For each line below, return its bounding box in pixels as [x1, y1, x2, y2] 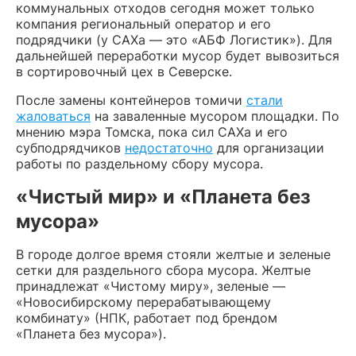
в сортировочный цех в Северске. [16, 63, 232, 79]
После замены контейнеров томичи [16, 91, 246, 108]
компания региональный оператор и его [16, 15, 271, 32]
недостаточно [125, 139, 213, 156]
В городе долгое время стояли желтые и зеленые [16, 246, 331, 262]
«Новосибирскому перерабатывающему [16, 293, 271, 310]
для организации [213, 139, 324, 156]
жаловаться [16, 107, 91, 124]
